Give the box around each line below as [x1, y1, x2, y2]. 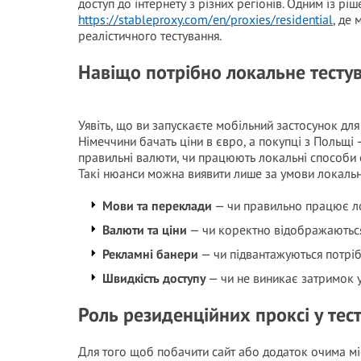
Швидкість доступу [102, 270, 205, 286]
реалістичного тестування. [78, 27, 222, 44]
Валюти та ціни [102, 222, 187, 238]
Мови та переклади [102, 197, 212, 214]
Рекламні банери [102, 246, 198, 262]
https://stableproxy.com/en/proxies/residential [78, 11, 333, 27]
